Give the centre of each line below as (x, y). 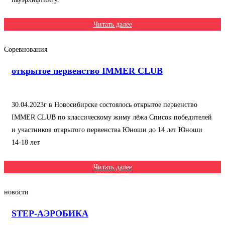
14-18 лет (26, 142)
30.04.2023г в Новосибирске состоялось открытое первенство (104, 105)
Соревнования (26, 49)
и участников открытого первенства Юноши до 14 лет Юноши (107, 130)
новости (16, 192)
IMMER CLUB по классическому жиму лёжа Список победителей (112, 117)
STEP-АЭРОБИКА (50, 213)
